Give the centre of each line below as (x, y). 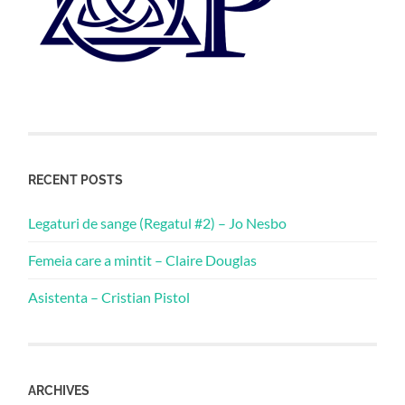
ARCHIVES (59, 390)
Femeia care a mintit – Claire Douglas (143, 259)
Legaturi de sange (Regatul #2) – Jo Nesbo (158, 222)
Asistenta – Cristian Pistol (109, 297)
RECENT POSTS (76, 179)
